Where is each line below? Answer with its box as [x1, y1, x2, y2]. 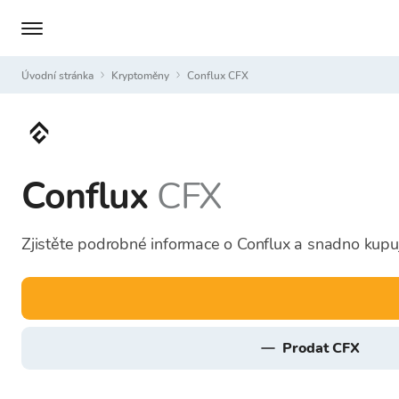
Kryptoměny [118, 68, 169, 83]
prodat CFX [291, 338, 360, 358]
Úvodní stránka [29, 68, 94, 83]
